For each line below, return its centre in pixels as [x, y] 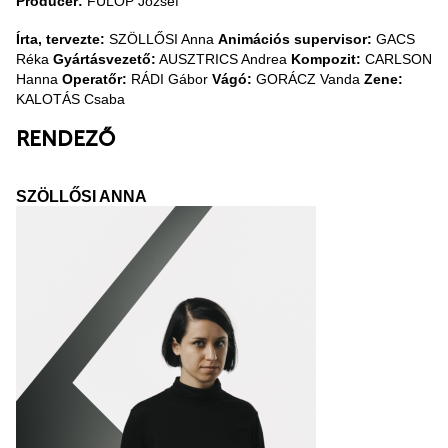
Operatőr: [94, 78]
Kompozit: [326, 58]
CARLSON [396, 58]
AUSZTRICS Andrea [223, 58]
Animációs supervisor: [295, 38]
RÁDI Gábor [169, 78]
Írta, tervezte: [60, 38]
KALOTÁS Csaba [70, 98]
